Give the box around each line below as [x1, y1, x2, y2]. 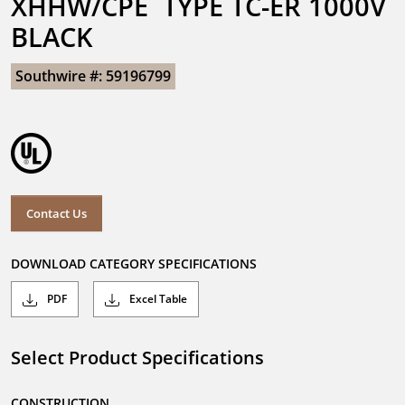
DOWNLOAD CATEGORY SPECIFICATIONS [11, 255, 257, 273]
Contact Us [26, 204, 87, 221]
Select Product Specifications [11, 345, 264, 371]
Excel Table [127, 291, 187, 307]
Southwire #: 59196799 [15, 66, 171, 86]
